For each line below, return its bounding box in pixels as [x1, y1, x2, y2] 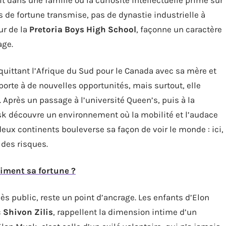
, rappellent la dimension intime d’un [53, 206, 197, 217]
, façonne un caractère [136, 24, 222, 34]
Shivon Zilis [3, 206, 53, 217]
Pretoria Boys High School [29, 24, 136, 34]
